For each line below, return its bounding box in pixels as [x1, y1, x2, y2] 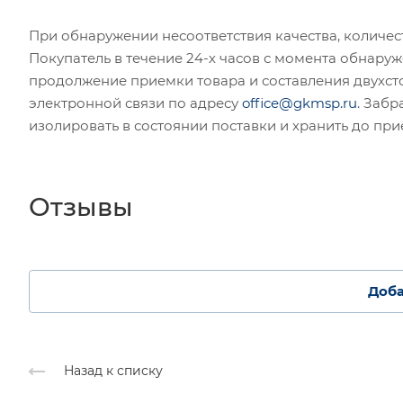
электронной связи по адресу [29, 94, 242, 112]
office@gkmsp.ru [242, 94, 357, 112]
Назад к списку [64, 363, 163, 380]
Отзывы [29, 192, 133, 223]
